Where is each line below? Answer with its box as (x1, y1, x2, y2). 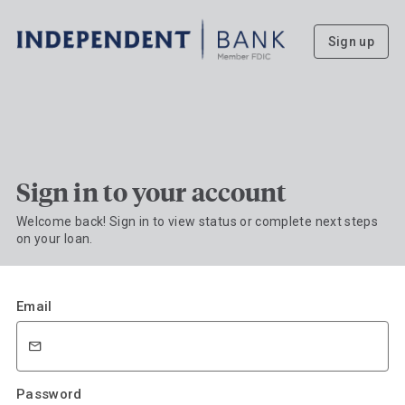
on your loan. (15, 231, 93, 247)
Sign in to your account (15, 174, 287, 209)
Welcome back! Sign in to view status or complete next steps (15, 214, 379, 230)
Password (15, 386, 82, 403)
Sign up (327, 33, 375, 49)
